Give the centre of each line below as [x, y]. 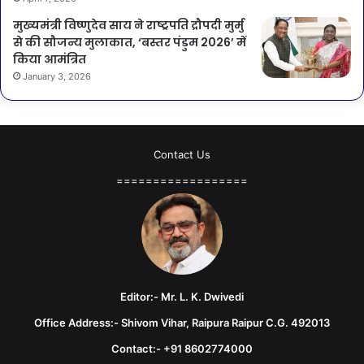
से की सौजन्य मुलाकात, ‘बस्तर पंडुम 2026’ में [130, 42]
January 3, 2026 [57, 76]
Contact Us [182, 154]
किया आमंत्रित [50, 59]
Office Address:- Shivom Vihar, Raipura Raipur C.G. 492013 [182, 322]
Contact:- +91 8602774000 [182, 348]
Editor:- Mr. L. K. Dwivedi [182, 296]
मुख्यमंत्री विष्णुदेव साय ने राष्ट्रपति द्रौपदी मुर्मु [128, 25]
